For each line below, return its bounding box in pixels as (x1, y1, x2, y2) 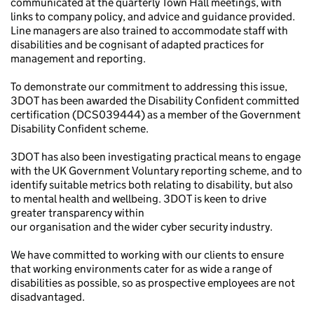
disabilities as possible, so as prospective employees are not (11, 276, 295, 289)
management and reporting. (11, 52, 146, 65)
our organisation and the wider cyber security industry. (11, 220, 273, 233)
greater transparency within (11, 206, 144, 219)
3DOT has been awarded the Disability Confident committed (11, 94, 299, 107)
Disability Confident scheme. (11, 122, 149, 135)
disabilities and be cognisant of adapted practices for (11, 38, 264, 51)
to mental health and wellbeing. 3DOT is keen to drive (11, 192, 266, 205)
